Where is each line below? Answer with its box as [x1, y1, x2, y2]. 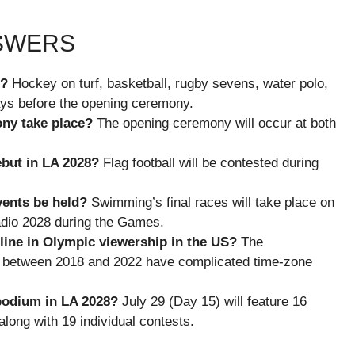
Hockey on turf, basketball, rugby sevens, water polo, [8, 76, 328, 92]
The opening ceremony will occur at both [93, 116, 336, 132]
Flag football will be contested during [99, 155, 319, 171]
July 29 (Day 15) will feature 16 [118, 294, 307, 310]
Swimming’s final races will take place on [87, 195, 334, 211]
